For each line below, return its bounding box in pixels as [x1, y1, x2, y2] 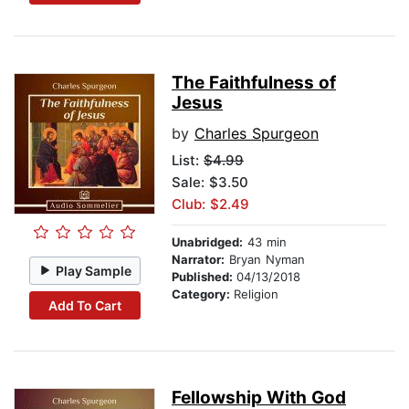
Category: [172, 287, 234, 302]
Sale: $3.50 [172, 173, 248, 192]
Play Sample [56, 262, 132, 278]
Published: [172, 269, 236, 285]
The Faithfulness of [172, 72, 336, 94]
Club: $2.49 [172, 195, 249, 214]
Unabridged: [172, 235, 243, 250]
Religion [234, 287, 278, 302]
